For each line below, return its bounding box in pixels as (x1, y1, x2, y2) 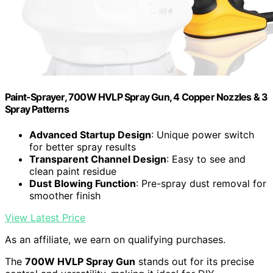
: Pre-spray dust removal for (136, 177, 266, 190)
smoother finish (29, 189, 101, 202)
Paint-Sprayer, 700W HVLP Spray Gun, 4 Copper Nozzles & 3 (5, 91, 268, 104)
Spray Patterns (5, 103, 69, 116)
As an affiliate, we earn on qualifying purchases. (5, 233, 225, 246)
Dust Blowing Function (29, 177, 136, 190)
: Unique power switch (151, 128, 254, 141)
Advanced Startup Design (29, 128, 151, 141)
